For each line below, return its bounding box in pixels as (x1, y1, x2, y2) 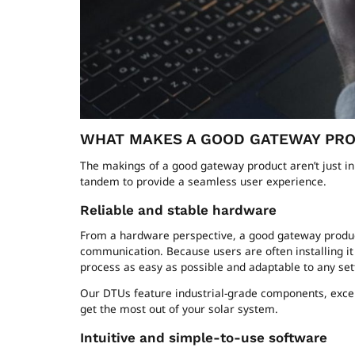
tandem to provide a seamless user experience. (79, 174, 326, 189)
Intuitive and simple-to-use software (79, 330, 327, 346)
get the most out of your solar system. (79, 301, 278, 317)
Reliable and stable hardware (79, 201, 277, 218)
